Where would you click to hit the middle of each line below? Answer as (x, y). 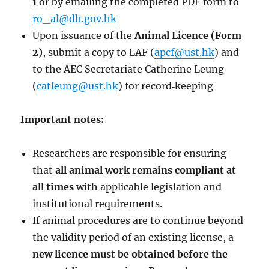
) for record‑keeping (166, 86)
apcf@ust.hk (185, 52)
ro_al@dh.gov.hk (75, 18)
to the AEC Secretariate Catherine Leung (128, 69)
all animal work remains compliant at (146, 170)
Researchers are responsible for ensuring (130, 153)
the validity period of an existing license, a (133, 237)
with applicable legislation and (148, 186)
